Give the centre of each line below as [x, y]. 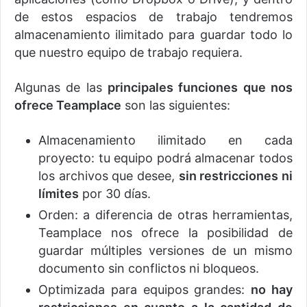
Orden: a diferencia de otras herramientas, [165, 215]
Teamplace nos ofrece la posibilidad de [165, 233]
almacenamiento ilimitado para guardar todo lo [153, 35]
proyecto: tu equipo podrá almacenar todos [165, 158]
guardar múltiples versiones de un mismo [165, 251]
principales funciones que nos [200, 88]
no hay [272, 290]
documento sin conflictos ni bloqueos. [149, 269]
